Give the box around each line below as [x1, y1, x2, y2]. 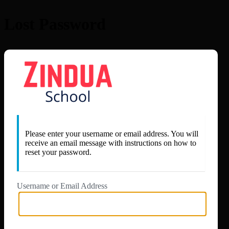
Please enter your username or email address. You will [25, 129, 198, 138]
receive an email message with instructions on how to [25, 138, 196, 147]
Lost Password [4, 15, 106, 34]
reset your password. [25, 147, 91, 156]
